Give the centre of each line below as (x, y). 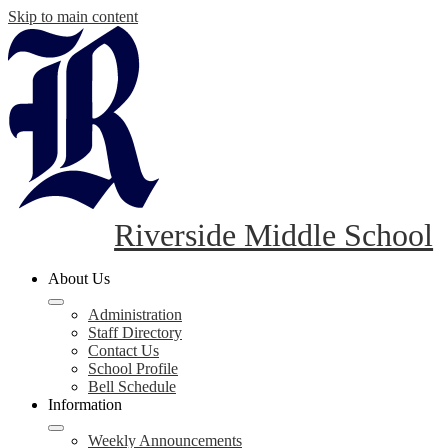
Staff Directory (135, 332)
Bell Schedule (132, 386)
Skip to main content (73, 16)
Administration (135, 314)
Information (85, 404)
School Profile (133, 368)
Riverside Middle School (274, 235)
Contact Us (123, 350)
